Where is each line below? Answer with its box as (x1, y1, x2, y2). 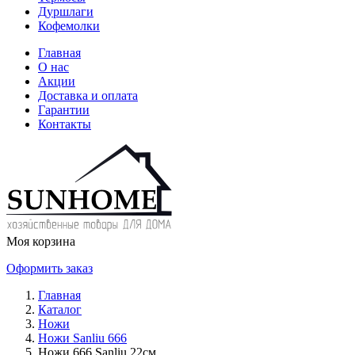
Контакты (38, 117, 91, 131)
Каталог (38, 303, 82, 316)
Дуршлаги (38, 5, 94, 18)
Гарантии (38, 103, 90, 116)
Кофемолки (38, 19, 100, 32)
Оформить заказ (6, 261, 93, 275)
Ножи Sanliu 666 (38, 331, 127, 345)
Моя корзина (6, 235, 75, 248)
